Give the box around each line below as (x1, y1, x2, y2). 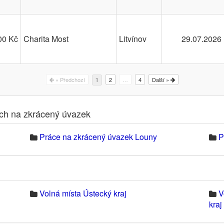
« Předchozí (53, 75, 85, 83)
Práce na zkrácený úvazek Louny (39, 131, 157, 142)
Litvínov (119, 33, 146, 44)
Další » (151, 75, 170, 83)
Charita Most (23, 33, 68, 44)
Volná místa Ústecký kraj (39, 187, 126, 199)
